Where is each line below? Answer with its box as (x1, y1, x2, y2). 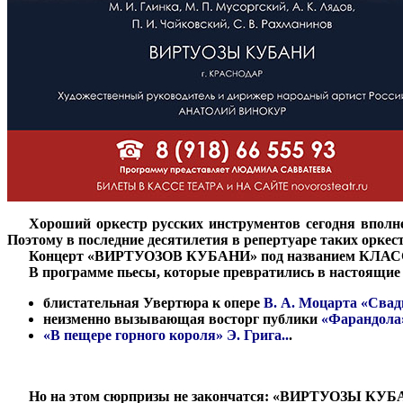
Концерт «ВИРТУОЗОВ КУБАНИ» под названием (29, 247, 359, 264)
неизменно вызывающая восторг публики (43, 310, 321, 327)
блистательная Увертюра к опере (43, 294, 260, 310)
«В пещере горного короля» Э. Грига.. (43, 327, 289, 343)
